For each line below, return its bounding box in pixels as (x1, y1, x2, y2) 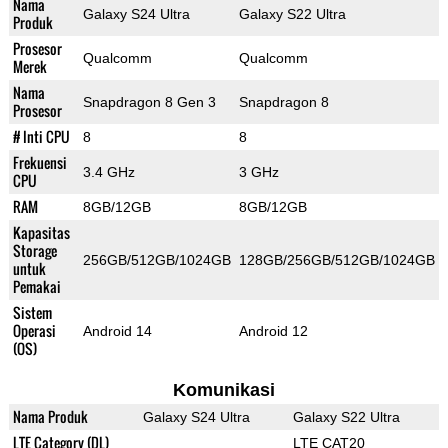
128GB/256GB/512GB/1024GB (238, 252, 435, 269)
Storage (12, 240, 57, 262)
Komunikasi (172, 380, 275, 401)
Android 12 (238, 323, 308, 340)
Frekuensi (12, 152, 67, 174)
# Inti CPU (12, 126, 70, 148)
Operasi (12, 320, 56, 342)
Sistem (12, 302, 52, 324)
